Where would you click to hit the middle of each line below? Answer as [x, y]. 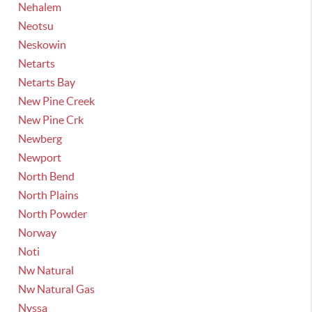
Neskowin [42, 45]
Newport [40, 157]
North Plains [49, 195]
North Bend [47, 176]
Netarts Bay [47, 82]
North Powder [53, 214]
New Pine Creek [57, 101]
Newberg [40, 139]
